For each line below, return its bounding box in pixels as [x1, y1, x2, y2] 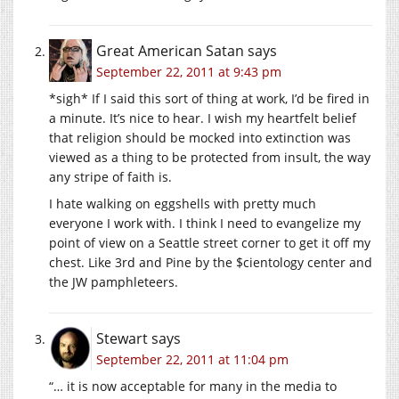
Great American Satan [96, 40, 244, 61]
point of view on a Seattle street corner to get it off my [49, 233, 370, 251]
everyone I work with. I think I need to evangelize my [49, 214, 361, 232]
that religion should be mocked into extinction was [49, 128, 351, 146]
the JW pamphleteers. [49, 273, 178, 290]
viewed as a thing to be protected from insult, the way [49, 148, 370, 166]
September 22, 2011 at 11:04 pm [96, 350, 289, 368]
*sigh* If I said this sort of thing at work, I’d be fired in [49, 89, 370, 107]
